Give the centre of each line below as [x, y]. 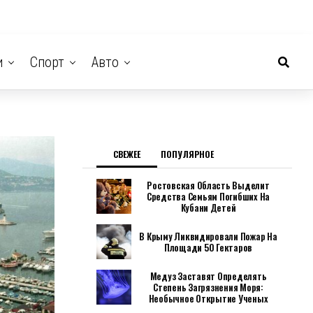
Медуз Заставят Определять [208, 276]
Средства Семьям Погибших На [208, 196]
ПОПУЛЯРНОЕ [187, 154]
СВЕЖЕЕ [126, 154]
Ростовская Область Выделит [208, 185]
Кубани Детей [208, 208]
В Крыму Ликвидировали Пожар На [208, 236]
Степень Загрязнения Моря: [208, 287]
